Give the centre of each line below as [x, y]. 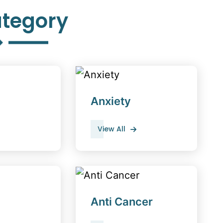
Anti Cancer [122, 201]
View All [111, 129]
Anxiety [111, 101]
